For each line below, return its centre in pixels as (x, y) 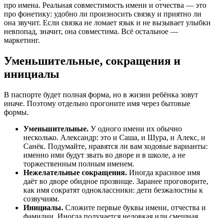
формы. (16, 112)
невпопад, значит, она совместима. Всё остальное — (91, 31)
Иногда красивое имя (163, 172)
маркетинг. (22, 40)
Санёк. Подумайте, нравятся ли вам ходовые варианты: (116, 146)
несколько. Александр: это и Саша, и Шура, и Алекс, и (114, 137)
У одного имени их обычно (135, 128)
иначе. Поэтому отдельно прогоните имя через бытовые (97, 103)
